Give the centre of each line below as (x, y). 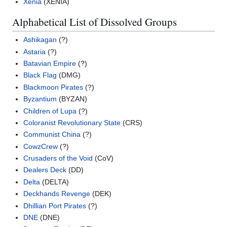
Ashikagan (40, 40)
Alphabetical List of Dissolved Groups (94, 22)
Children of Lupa (50, 111)
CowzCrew (41, 146)
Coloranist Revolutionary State (72, 122)
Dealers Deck (45, 170)
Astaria (35, 51)
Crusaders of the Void (58, 158)
